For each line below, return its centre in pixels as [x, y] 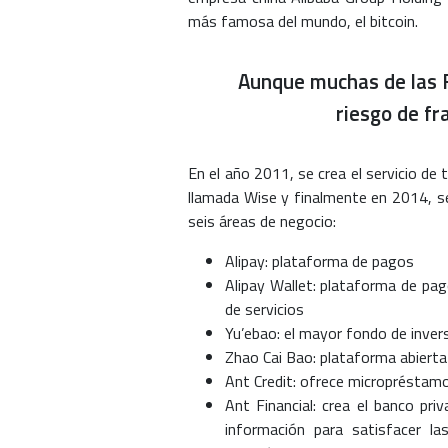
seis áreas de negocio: [262, 221]
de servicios [264, 309]
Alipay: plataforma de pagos [319, 261]
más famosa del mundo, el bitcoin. [303, 21]
